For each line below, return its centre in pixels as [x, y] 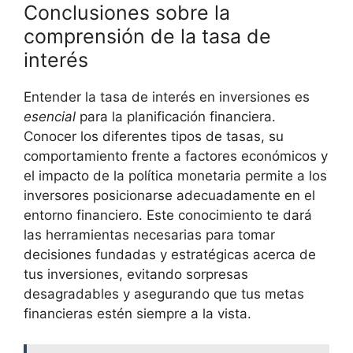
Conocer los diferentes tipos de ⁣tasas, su [154, 137]
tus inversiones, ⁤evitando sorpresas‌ [136, 275]
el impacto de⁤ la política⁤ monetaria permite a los [175, 176]
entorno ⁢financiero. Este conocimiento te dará [168, 216]
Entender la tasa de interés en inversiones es [167, 97]
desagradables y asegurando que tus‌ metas [164, 294]
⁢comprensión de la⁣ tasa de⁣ [147, 37]
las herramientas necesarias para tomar [149, 235]
